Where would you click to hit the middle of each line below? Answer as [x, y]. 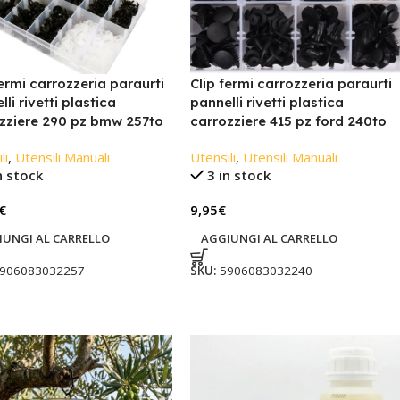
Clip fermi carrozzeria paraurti [291, 84]
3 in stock [239, 175]
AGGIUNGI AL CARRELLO [269, 239]
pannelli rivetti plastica [267, 103]
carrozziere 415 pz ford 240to [288, 121]
